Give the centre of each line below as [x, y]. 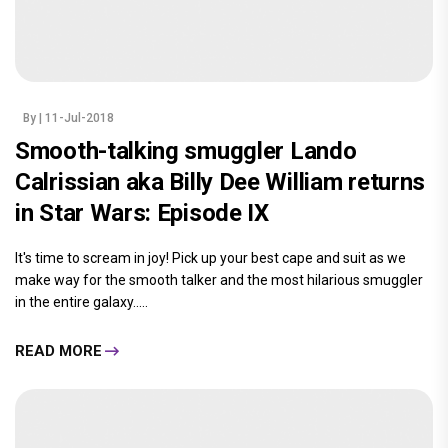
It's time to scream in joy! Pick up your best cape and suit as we [210, 258]
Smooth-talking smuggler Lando [186, 151]
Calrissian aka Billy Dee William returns [220, 182]
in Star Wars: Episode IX [142, 213]
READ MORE [58, 350]
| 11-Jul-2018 [76, 118]
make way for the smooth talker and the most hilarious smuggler [219, 280]
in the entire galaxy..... [81, 302]
